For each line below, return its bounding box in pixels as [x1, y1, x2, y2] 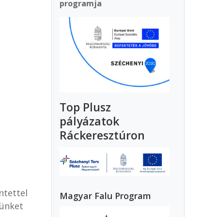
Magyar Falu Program [60, 189, 152, 201]
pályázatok [60, 113, 120, 129]
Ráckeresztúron [60, 127, 145, 143]
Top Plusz [60, 99, 111, 115]
